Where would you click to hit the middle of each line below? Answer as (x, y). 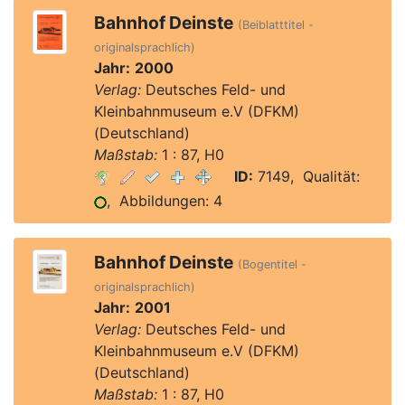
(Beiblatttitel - (275, 25)
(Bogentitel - (272, 264)
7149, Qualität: (306, 176)
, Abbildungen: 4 (164, 201)
